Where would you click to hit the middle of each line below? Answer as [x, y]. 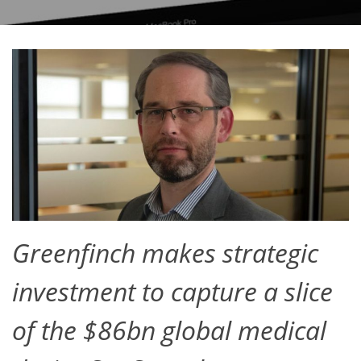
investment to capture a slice [172, 292]
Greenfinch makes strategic [165, 253]
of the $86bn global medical [169, 330]
